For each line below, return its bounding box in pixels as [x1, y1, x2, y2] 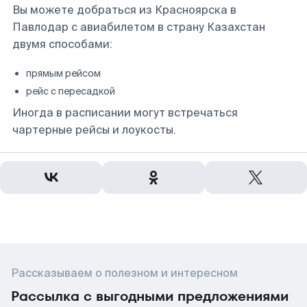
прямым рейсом [26, 67, 101, 79]
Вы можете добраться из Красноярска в [12, 3, 236, 17]
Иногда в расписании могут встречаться [12, 106, 238, 120]
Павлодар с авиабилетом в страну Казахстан [12, 20, 265, 34]
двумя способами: [12, 37, 112, 51]
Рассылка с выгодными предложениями [11, 286, 288, 306]
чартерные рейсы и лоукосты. [12, 123, 176, 137]
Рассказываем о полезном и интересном [11, 266, 238, 280]
